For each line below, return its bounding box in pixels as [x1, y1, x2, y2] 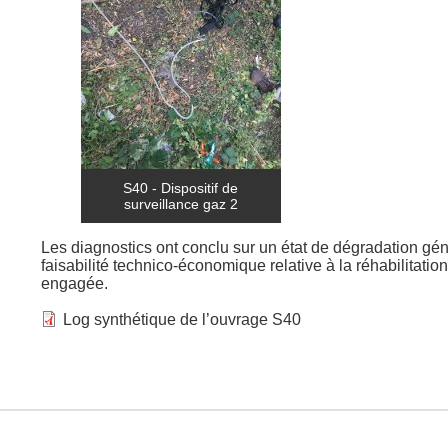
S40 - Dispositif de [123, 180, 239, 197]
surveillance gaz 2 [123, 196, 238, 213]
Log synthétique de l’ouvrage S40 [63, 310, 302, 328]
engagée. [40, 275, 112, 293]
